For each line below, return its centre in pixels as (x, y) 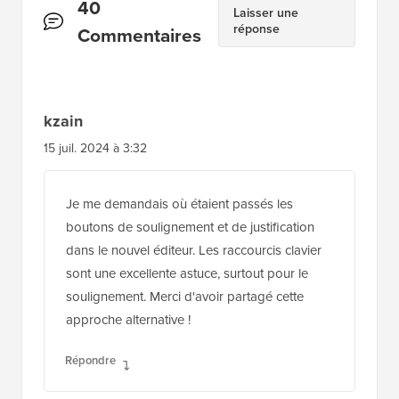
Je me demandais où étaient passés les (179, 204)
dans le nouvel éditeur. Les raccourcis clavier (194, 250)
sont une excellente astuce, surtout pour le (187, 273)
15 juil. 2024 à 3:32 (95, 148)
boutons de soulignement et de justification (190, 227)
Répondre (90, 360)
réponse (257, 28)
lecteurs (77, 62)
